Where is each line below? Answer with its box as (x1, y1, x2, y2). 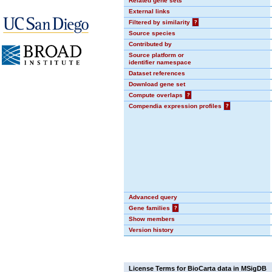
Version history (129, 226, 174, 233)
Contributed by (129, 41, 172, 47)
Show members (129, 216, 175, 222)
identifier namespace (129, 59, 191, 66)
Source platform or (129, 52, 184, 58)
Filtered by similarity (129, 19, 192, 25)
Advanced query (129, 194, 177, 200)
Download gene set (129, 81, 185, 87)
